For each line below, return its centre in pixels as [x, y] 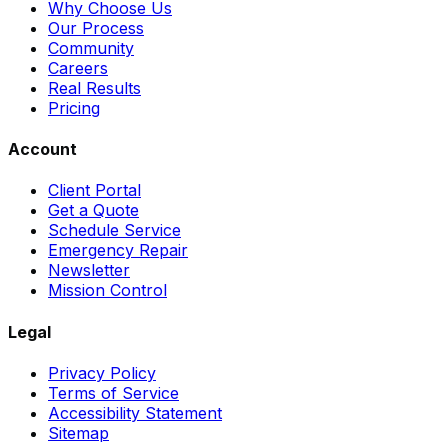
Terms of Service [113, 392]
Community [91, 47]
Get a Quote [93, 210]
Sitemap [78, 432]
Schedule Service [114, 230]
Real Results [94, 87]
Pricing [74, 107]
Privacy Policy [102, 372]
